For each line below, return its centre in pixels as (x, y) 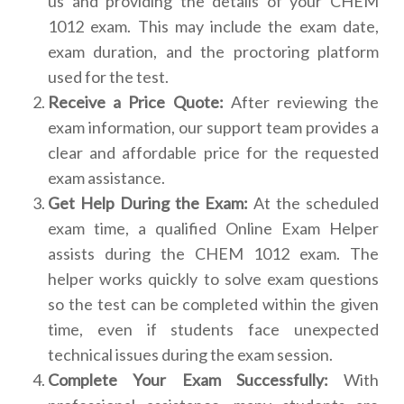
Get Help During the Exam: (148, 203)
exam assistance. (106, 178)
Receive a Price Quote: (136, 102)
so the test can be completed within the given (213, 304)
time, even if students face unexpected (213, 330)
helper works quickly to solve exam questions (213, 279)
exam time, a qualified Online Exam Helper (213, 229)
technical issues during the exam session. (190, 355)
